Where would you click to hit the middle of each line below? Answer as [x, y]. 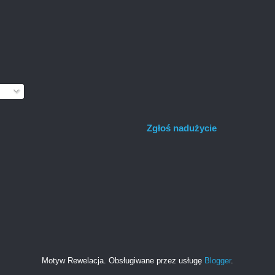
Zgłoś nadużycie [182, 128]
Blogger [218, 261]
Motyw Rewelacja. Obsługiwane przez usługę [123, 261]
